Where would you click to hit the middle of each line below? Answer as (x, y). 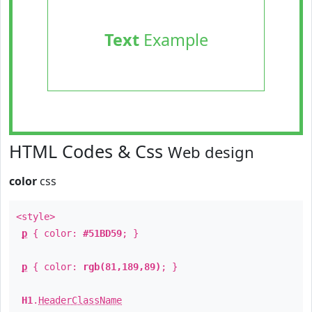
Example (173, 40)
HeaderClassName (80, 300)
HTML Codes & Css (88, 151)
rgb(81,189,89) (122, 267)
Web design (211, 152)
